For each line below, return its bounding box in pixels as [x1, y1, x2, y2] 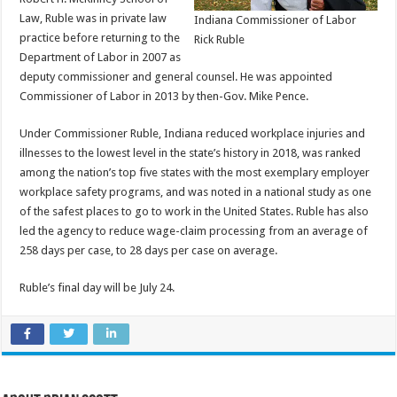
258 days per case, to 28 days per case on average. [19, 243, 278, 257]
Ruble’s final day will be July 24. [19, 280, 175, 294]
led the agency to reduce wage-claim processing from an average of [19, 223, 369, 237]
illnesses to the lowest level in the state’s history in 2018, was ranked [19, 145, 362, 160]
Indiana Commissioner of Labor [193, 13, 356, 27]
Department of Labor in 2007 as [19, 50, 182, 64]
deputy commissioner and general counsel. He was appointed [19, 69, 333, 83]
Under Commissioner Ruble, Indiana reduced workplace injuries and [19, 126, 366, 140]
